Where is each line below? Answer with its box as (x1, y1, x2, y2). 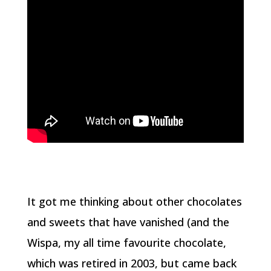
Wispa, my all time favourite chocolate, (27, 235, 226, 250)
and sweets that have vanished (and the (27, 215, 229, 229)
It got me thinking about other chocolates (27, 194, 242, 209)
